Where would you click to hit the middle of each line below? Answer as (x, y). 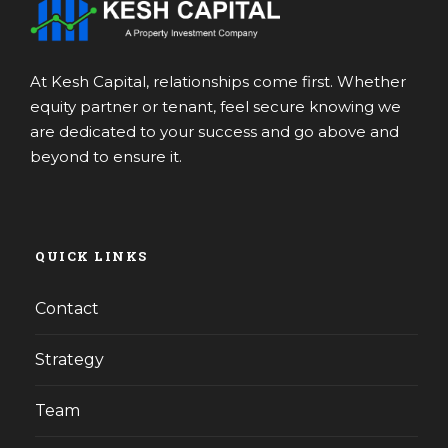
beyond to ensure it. (106, 157)
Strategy (69, 360)
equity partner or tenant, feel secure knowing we (215, 107)
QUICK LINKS (91, 256)
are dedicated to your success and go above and (214, 132)
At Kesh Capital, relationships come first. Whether (218, 82)
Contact (67, 309)
